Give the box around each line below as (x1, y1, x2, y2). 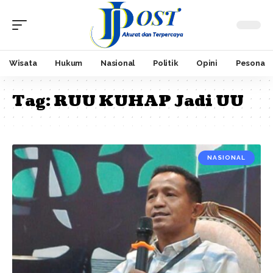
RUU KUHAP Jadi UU (54, 90, 244, 112)
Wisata (9, 58, 37, 68)
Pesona (235, 58, 265, 68)
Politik (153, 58, 179, 68)
